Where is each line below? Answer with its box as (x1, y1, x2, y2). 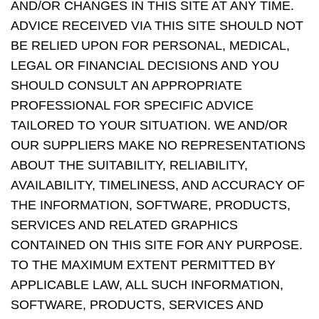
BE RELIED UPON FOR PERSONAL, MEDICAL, (11, 38, 290, 53)
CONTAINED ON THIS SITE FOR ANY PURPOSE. (11, 238, 303, 252)
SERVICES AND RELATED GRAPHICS (11, 218, 238, 232)
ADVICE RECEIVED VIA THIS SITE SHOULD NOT (11, 19, 303, 33)
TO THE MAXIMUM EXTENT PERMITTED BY (11, 258, 276, 272)
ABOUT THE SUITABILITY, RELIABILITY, (11, 158, 248, 172)
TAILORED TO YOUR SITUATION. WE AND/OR (11, 118, 288, 132)
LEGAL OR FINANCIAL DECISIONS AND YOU (11, 58, 279, 73)
